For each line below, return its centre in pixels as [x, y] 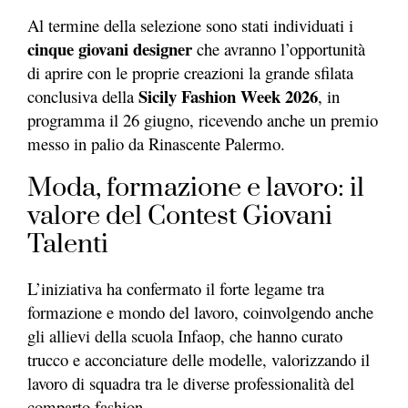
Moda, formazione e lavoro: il [196, 188]
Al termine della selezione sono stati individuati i [190, 25]
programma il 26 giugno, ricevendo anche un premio [203, 119]
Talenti [68, 244]
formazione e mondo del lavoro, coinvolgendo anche [200, 311]
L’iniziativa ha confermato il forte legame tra [176, 288]
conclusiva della [83, 96]
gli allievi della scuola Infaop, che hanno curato [185, 335]
